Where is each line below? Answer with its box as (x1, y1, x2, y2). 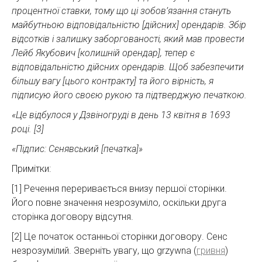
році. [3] (12, 123, 44, 135)
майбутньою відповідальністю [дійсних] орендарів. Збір (12, 19, 246, 30)
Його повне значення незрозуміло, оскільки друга (12, 196, 226, 208)
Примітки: (12, 163, 51, 174)
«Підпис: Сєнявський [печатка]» (12, 143, 143, 154)
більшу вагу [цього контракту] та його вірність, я (12, 75, 213, 87)
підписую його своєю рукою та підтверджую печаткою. (12, 89, 247, 101)
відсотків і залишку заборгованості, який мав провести (12, 33, 244, 44)
